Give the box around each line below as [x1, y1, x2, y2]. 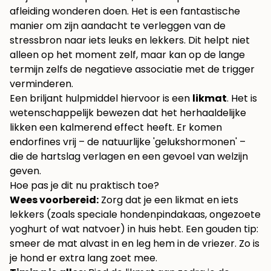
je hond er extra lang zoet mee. [10, 251, 157, 266]
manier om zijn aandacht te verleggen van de [10, 19, 226, 33]
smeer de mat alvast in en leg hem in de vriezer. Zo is [10, 237, 260, 251]
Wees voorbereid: [10, 193, 99, 207]
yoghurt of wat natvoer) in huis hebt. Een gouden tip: [10, 222, 258, 237]
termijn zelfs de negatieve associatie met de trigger [10, 62, 255, 77]
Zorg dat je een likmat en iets [99, 193, 238, 207]
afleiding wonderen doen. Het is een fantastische [10, 4, 240, 19]
